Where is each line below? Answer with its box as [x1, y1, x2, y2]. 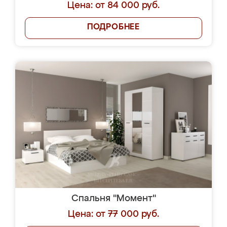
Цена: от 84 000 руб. [67, 1, 160, 10]
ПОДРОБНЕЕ [87, 23, 140, 31]
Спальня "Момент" [71, 194, 156, 203]
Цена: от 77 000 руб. [68, 210, 159, 219]
